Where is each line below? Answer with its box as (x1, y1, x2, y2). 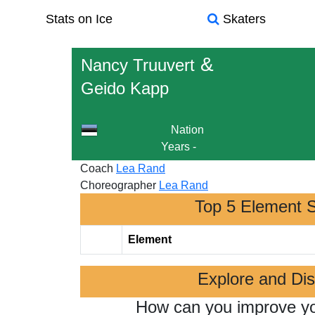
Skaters (219, 12, 266, 26)
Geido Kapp (81, 79, 169, 98)
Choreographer (80, 179, 156, 191)
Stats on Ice (45, 12, 112, 26)
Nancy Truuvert (81, 56, 195, 75)
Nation (170, 124, 204, 136)
